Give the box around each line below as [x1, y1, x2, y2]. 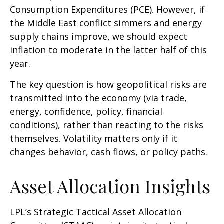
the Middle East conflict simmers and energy [10, 16, 202, 29]
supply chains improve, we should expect [10, 30, 187, 42]
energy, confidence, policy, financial [10, 105, 162, 117]
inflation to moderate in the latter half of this [10, 43, 207, 56]
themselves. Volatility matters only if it [10, 132, 177, 144]
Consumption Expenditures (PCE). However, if [10, 3, 205, 15]
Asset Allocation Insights [10, 173, 210, 198]
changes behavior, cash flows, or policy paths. [10, 145, 207, 158]
